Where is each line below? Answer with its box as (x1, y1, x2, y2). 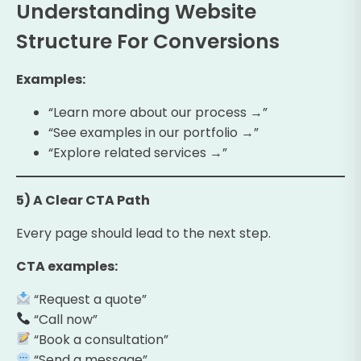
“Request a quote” (31, 289, 147, 309)
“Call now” (31, 309, 98, 329)
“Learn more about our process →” (48, 102, 268, 122)
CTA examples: (16, 256, 118, 276)
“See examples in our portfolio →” (48, 122, 259, 142)
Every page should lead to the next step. (16, 223, 271, 243)
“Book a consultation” (31, 330, 169, 349)
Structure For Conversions (16, 27, 280, 56)
